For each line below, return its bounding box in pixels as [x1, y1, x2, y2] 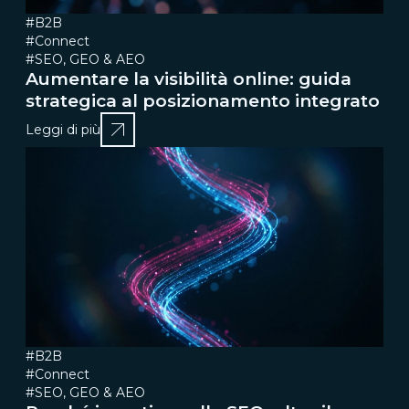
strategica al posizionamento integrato [26, 90, 380, 112]
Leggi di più [26, 121, 100, 139]
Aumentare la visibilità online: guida [26, 68, 351, 90]
